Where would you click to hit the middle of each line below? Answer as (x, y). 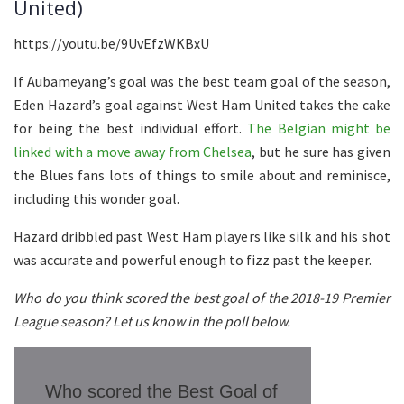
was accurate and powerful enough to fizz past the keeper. (193, 259)
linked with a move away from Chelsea (133, 151)
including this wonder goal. (96, 198)
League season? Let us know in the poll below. (152, 321)
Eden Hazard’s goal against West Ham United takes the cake (202, 104)
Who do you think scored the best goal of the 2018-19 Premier (202, 297)
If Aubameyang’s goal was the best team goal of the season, (202, 81)
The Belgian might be (319, 128)
